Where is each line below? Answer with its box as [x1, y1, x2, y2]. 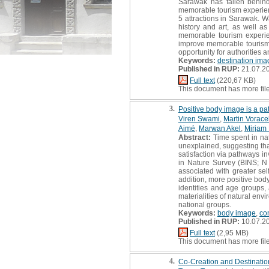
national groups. [178, 200, 231, 209]
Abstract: [178, 133, 211, 142]
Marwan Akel [199, 124, 241, 133]
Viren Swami [178, 114, 220, 123]
